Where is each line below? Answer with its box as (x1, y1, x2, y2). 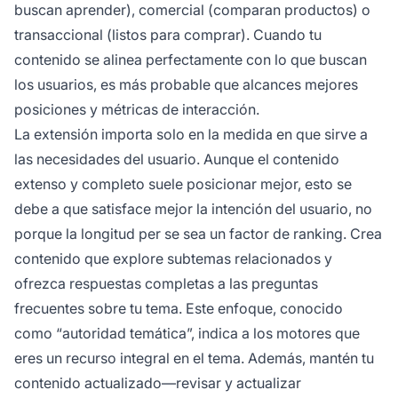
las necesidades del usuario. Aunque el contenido (14, 150, 339, 169)
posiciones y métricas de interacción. (14, 100, 259, 119)
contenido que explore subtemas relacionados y (14, 250, 332, 268)
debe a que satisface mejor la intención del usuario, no (14, 200, 372, 219)
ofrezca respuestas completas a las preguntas (14, 275, 318, 293)
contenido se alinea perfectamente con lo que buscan (14, 51, 367, 69)
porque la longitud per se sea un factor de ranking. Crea (14, 225, 382, 243)
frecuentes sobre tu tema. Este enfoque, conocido (14, 299, 343, 318)
